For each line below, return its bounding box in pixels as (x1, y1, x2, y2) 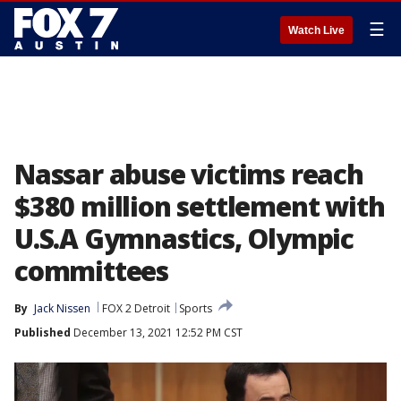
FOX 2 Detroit (102, 301, 170, 316)
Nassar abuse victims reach (14, 156, 363, 192)
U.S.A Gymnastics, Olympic (14, 220, 354, 257)
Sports (179, 301, 212, 316)
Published (14, 325, 71, 340)
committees (14, 252, 169, 289)
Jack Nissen (34, 301, 90, 316)
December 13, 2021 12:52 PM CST (71, 325, 243, 340)
